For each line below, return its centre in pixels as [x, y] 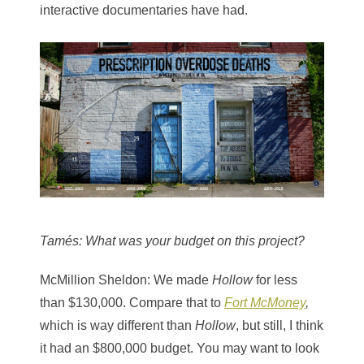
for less [275, 279]
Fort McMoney [265, 302]
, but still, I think [279, 325]
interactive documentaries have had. [144, 10]
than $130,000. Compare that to [132, 302]
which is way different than [117, 325]
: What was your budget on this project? [192, 240]
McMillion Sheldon [93, 279]
